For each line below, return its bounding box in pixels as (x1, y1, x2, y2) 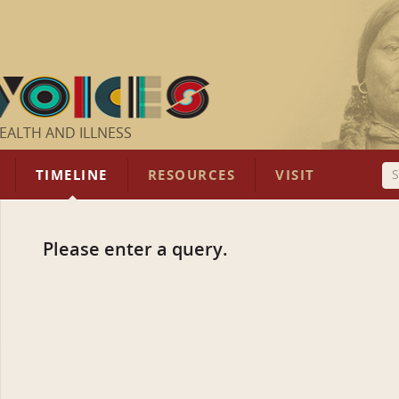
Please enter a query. (43, 239, 228, 260)
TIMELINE (35, 167, 108, 183)
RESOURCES (147, 167, 236, 183)
